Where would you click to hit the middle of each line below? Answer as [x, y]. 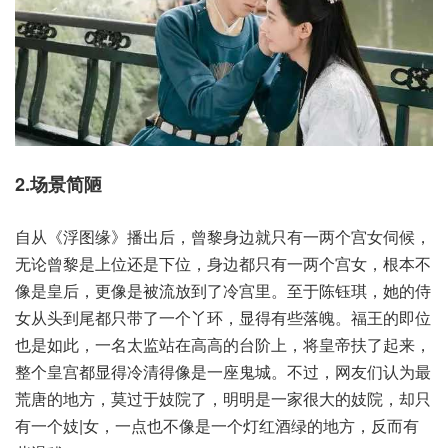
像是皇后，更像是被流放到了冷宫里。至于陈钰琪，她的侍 [223, 291]
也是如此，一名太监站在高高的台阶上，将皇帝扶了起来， [223, 345]
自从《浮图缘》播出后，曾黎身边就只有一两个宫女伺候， [223, 237]
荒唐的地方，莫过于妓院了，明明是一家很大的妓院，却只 [223, 399]
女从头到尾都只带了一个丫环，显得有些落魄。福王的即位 [223, 318]
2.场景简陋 [58, 184]
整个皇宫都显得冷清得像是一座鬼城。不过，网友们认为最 [223, 372]
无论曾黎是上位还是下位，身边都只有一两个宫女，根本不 [223, 264]
